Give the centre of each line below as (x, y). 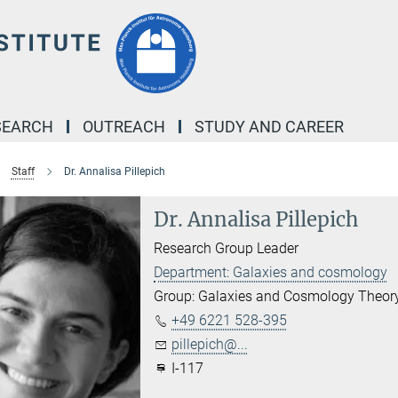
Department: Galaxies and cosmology (271, 272)
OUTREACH (124, 127)
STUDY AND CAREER (269, 127)
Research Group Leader (227, 248)
